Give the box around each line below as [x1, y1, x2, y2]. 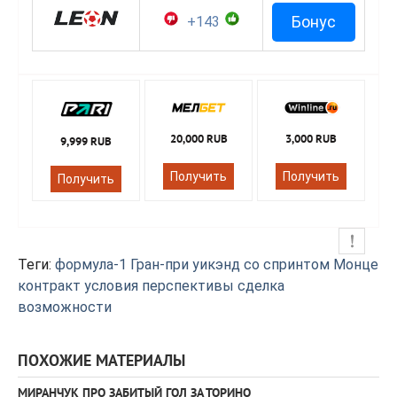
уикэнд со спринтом [192, 256, 330, 274]
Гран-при [130, 256, 189, 274]
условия [84, 277, 138, 295]
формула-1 [55, 256, 127, 274]
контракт [18, 277, 81, 295]
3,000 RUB [285, 133, 337, 148]
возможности [18, 299, 112, 316]
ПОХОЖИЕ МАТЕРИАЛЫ [18, 352, 185, 373]
